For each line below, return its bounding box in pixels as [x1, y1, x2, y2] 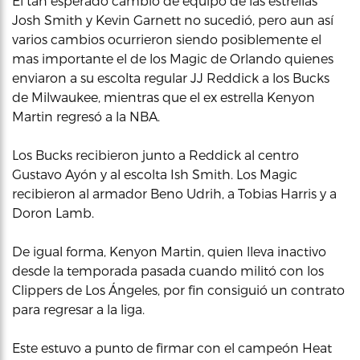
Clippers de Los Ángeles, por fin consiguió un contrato [12, 282, 345, 297]
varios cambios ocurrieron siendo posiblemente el [12, 31, 321, 47]
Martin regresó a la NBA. [12, 108, 160, 124]
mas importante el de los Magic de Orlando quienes [12, 51, 333, 66]
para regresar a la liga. [12, 301, 145, 317]
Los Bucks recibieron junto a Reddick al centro [12, 147, 299, 162]
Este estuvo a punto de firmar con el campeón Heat [12, 340, 332, 355]
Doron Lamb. [12, 205, 94, 220]
